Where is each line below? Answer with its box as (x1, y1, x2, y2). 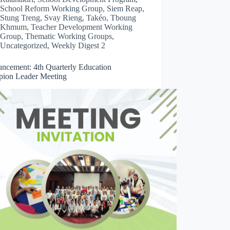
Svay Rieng (44, 13, 83, 22)
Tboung (110, 13, 137, 22)
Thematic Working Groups (25, 31, 112, 41)
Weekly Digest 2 (51, 41, 106, 50)
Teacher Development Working (31, 22, 133, 31)
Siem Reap (107, 4, 143, 13)
